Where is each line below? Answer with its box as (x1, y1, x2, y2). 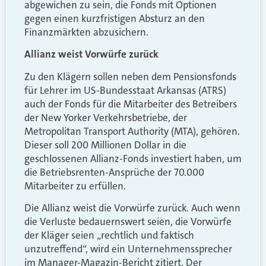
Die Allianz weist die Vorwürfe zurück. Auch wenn (24, 201, 240, 215)
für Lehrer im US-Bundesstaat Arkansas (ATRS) (24, 83, 226, 97)
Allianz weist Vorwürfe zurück (24, 47, 159, 61)
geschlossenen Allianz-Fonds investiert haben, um (24, 151, 242, 165)
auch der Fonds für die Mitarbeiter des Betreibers (24, 97, 237, 110)
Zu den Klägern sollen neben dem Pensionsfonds (24, 69, 236, 83)
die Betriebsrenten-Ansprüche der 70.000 (24, 165, 204, 179)
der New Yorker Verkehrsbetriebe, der (24, 110, 187, 124)
